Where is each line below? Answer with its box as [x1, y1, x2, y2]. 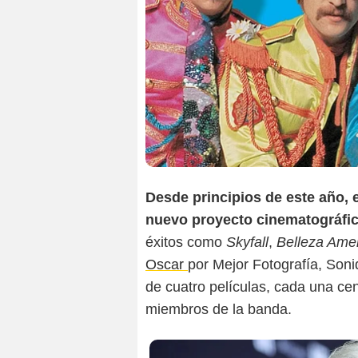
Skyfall [226, 234, 268, 251]
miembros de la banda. [145, 301, 292, 318]
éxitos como [145, 234, 226, 251]
